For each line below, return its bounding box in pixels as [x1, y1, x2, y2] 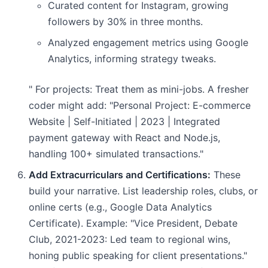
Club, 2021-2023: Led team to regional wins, [29, 233, 230, 245]
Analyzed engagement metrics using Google [48, 36, 248, 48]
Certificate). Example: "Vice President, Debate [29, 217, 237, 229]
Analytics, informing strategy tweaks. [48, 53, 216, 65]
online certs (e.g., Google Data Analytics [29, 201, 212, 213]
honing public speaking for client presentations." [29, 249, 247, 261]
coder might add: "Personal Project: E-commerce [29, 99, 251, 111]
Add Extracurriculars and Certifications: [29, 169, 211, 181]
